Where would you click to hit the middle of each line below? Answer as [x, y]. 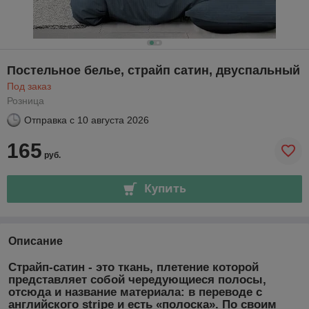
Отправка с [49, 120]
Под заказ [29, 86]
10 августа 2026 [113, 120]
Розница [26, 100]
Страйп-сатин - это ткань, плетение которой [133, 267]
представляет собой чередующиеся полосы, [137, 279]
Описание [36, 241]
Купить [165, 189]
